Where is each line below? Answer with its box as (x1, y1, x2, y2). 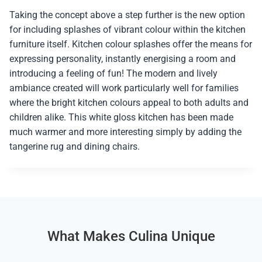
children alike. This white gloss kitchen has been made (9, 112, 233, 123)
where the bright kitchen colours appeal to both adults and (9, 97, 249, 109)
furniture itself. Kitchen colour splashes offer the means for (9, 39, 252, 50)
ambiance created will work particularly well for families (9, 82, 239, 94)
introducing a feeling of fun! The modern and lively (9, 68, 218, 80)
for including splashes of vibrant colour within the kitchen (9, 24, 246, 36)
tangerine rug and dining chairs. (9, 141, 140, 153)
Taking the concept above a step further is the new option (9, 9, 245, 21)
